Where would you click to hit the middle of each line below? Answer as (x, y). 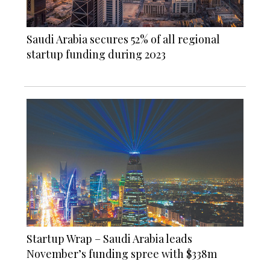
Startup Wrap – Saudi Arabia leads (109, 238)
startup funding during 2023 (96, 54)
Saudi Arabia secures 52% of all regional (123, 39)
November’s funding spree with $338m (122, 253)
